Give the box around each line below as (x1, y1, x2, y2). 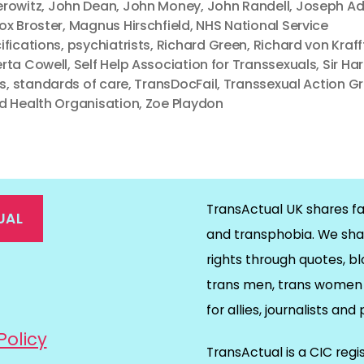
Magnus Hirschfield (68, 16, 190, 35)
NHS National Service (196, 16, 328, 35)
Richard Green (156, 36, 248, 54)
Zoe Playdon (145, 94, 223, 113)
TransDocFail (134, 75, 218, 93)
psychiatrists (67, 36, 151, 54)
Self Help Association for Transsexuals (73, 55, 317, 74)
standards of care (12, 75, 129, 93)
